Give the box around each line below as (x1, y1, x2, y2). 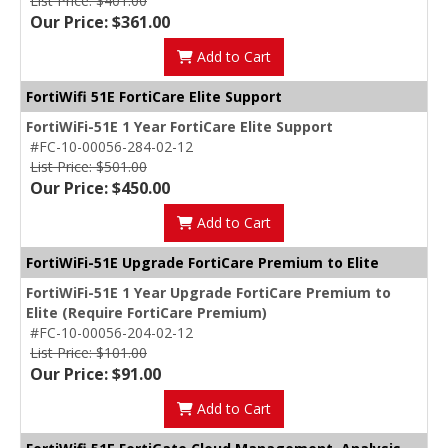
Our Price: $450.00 (30, 177, 170, 200)
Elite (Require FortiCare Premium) (26, 303, 267, 323)
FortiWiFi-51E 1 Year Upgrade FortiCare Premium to (26, 283, 391, 303)
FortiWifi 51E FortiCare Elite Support (26, 87, 282, 107)
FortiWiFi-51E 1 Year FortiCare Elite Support (26, 117, 333, 137)
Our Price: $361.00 (30, 11, 170, 34)
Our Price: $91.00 (30, 363, 161, 386)
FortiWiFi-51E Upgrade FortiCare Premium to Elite (26, 253, 379, 273)
